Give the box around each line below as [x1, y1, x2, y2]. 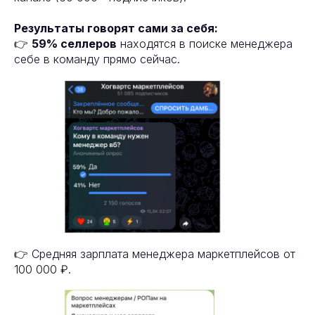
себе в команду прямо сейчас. [14, 52, 180, 67]
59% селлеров [32, 37, 117, 51]
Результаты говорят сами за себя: [14, 21, 218, 36]
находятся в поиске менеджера [117, 37, 292, 51]
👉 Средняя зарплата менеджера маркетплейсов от [14, 247, 295, 262]
